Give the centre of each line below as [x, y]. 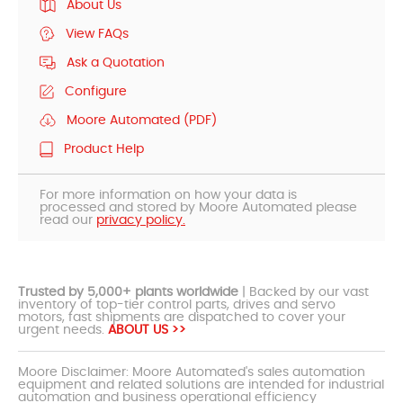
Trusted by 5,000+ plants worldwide [128, 292]
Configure [96, 91]
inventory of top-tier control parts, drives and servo [177, 304]
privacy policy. [141, 220]
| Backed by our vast [304, 292]
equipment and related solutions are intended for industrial [201, 385]
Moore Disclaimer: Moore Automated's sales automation [192, 372]
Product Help [104, 149]
